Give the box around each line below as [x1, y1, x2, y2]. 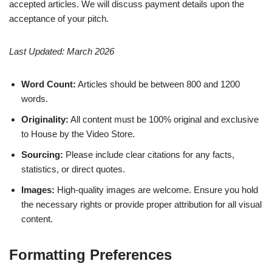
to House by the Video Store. [21, 129, 135, 140]
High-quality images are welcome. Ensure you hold [55, 185, 258, 195]
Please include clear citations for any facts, [63, 149, 234, 160]
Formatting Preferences [9, 246, 172, 263]
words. [21, 93, 48, 104]
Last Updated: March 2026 [9, 46, 114, 57]
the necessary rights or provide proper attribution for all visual [21, 199, 262, 210]
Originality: [21, 114, 69, 125]
